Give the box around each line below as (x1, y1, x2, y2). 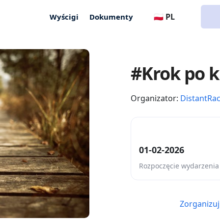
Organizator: (131, 93, 180, 104)
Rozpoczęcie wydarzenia (139, 161, 219, 171)
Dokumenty (89, 11, 134, 22)
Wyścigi (50, 11, 79, 22)
